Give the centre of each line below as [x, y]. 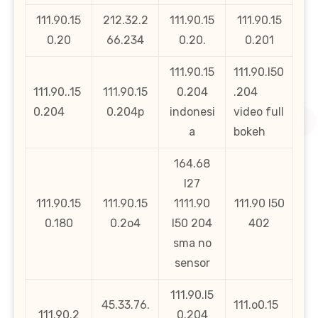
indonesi [192, 112]
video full [259, 112]
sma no [192, 243]
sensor [192, 263]
